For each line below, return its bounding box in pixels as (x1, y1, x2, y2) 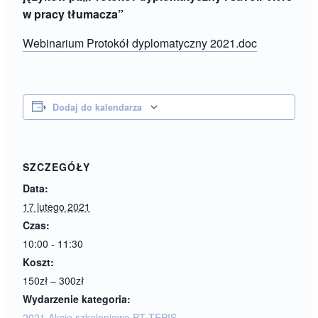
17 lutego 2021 (23, 199, 90, 214)
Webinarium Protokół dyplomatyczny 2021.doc (23, 35, 257, 51)
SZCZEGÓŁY (23, 160, 90, 174)
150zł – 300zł (23, 273, 84, 287)
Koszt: (23, 255, 54, 269)
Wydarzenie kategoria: (23, 292, 131, 306)
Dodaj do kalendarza (53, 101, 142, 114)
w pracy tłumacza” (23, 6, 124, 22)
